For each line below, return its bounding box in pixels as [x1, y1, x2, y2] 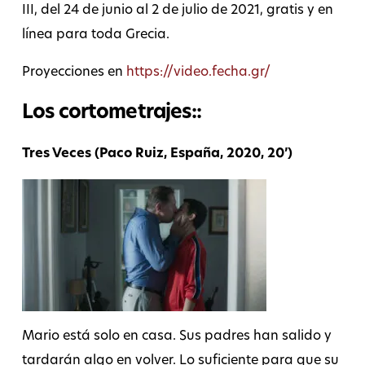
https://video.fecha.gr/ [125, 66, 270, 80]
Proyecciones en [21, 66, 126, 80]
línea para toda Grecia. [21, 29, 169, 42]
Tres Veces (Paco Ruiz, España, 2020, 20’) [21, 147, 292, 161]
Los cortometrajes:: [21, 103, 201, 124]
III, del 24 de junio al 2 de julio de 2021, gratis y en [21, 4, 333, 18]
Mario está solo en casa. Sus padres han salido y [21, 330, 332, 344]
